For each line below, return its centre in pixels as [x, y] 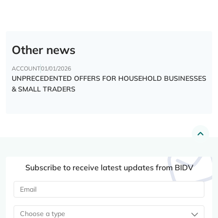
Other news [44, 50]
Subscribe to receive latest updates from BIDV [109, 168]
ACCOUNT [26, 69]
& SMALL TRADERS [44, 89]
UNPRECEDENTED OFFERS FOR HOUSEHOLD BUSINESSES [109, 79]
